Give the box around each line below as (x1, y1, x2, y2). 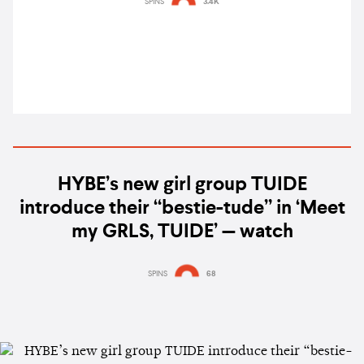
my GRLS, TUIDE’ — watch (71, 223, 293, 243)
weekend (141, 13, 223, 33)
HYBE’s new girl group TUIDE (57, 175, 307, 196)
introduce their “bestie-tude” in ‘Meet (19, 199, 345, 219)
